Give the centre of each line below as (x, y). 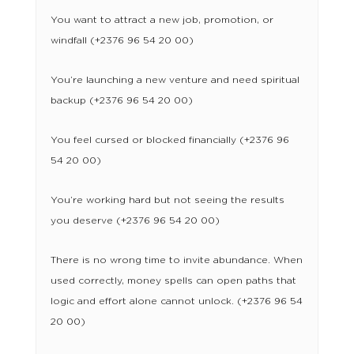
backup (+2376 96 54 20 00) (121, 101)
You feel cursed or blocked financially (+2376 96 (169, 140)
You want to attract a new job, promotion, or (162, 20)
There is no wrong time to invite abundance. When (176, 260)
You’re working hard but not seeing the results (167, 200)
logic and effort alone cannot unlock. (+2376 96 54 (176, 301)
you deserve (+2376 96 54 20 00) (135, 221)
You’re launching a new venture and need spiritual (175, 80)
